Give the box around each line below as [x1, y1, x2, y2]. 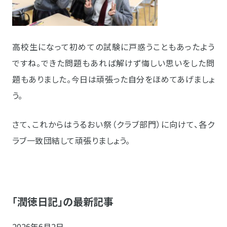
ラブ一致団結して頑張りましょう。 [12, 134, 130, 146]
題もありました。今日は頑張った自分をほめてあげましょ [12, 72, 215, 85]
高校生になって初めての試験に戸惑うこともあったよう [12, 40, 215, 53]
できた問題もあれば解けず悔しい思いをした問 [41, 56, 215, 69]
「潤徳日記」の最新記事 [12, 194, 113, 209]
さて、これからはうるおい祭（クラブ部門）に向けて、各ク [12, 118, 215, 130]
